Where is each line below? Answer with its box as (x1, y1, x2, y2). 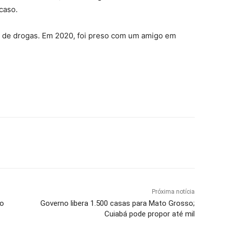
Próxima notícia (151, 188, 195, 195)
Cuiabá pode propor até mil (104, 209, 195, 218)
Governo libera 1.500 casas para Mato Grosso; (40, 198, 195, 208)
